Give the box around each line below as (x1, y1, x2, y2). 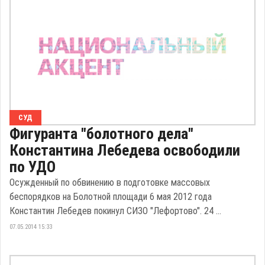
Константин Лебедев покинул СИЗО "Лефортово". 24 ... (9, 205, 221, 216)
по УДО (9, 158, 56, 176)
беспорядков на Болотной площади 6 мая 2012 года (9, 191, 212, 202)
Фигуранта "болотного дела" (9, 125, 193, 143)
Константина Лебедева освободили (9, 141, 240, 159)
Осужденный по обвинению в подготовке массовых (9, 177, 210, 188)
